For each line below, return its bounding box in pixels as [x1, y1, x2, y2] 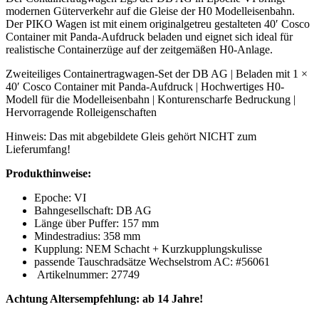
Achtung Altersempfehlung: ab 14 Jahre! [6, 292, 203, 305]
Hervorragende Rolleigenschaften [6, 105, 157, 118]
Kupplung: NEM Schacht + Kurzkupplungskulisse [34, 242, 262, 255]
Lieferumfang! [6, 142, 70, 155]
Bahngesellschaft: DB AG [34, 204, 152, 216]
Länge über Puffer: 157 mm [34, 216, 159, 229]
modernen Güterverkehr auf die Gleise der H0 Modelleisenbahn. [6, 4, 295, 17]
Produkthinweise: [6, 167, 91, 179]
